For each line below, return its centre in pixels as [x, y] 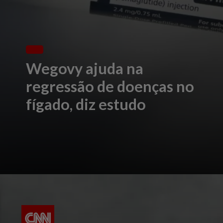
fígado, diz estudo [86, 104]
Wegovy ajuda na [85, 68]
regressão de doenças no [110, 86]
